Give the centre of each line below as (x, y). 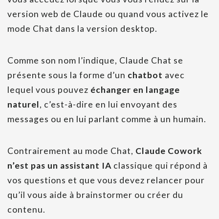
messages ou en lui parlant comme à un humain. (107, 119)
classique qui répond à (160, 166)
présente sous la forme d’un (67, 75)
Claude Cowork (169, 151)
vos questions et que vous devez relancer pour (106, 180)
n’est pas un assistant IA (59, 166)
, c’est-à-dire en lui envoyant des (109, 105)
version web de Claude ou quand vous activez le (108, 14)
